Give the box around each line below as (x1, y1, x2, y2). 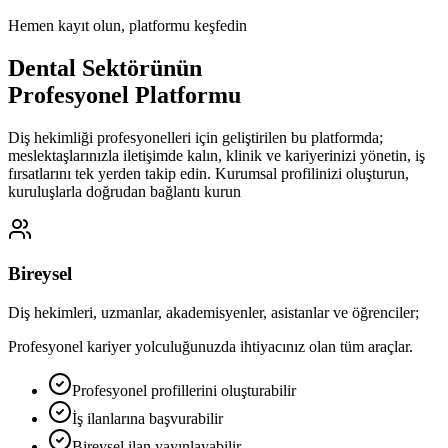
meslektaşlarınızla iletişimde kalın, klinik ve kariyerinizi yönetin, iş (8, 146, 425, 164)
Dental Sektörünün (8, 54, 202, 81)
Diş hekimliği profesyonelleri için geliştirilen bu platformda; (8, 128, 383, 146)
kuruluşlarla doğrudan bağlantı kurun (8, 182, 241, 200)
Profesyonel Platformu (8, 81, 241, 108)
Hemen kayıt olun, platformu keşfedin (8, 16, 247, 34)
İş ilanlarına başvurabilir (72, 410, 223, 428)
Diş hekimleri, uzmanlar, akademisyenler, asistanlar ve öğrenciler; (8, 304, 419, 322)
